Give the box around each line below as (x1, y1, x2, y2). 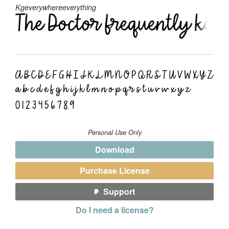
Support (101, 186, 135, 198)
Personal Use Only (87, 128, 142, 138)
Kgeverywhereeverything (15, 2, 96, 12)
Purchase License (79, 165, 150, 177)
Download (95, 144, 134, 156)
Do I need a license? (75, 204, 154, 216)
